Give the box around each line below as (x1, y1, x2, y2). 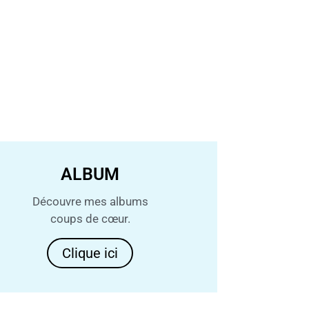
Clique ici (62, 244, 119, 261)
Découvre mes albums (32, 194, 148, 208)
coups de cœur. (50, 211, 130, 226)
